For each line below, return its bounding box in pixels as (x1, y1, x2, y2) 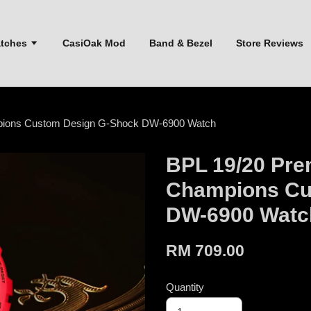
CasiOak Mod (62, 37, 126, 49)
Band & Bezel (149, 37, 212, 49)
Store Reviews (235, 37, 303, 49)
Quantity (166, 280, 204, 293)
